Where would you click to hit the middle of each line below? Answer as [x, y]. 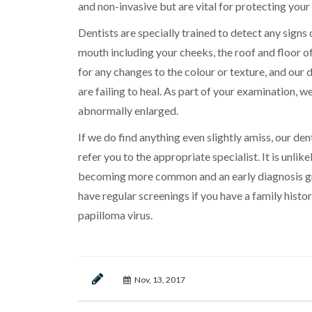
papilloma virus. [115, 214]
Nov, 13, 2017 [159, 279]
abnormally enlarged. [128, 110]
